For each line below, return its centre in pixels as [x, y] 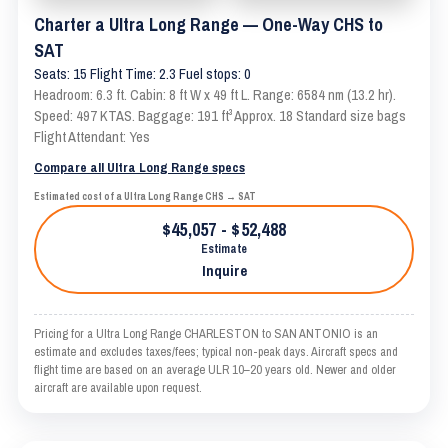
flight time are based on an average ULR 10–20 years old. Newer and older [215, 369]
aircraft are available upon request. [118, 387]
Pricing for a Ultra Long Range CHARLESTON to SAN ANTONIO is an [206, 333]
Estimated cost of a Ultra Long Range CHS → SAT [145, 196]
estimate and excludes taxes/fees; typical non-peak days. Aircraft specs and [216, 351]
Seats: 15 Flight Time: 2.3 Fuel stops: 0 [142, 74]
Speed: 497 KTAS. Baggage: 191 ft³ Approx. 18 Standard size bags [220, 116]
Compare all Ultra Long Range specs [139, 167]
